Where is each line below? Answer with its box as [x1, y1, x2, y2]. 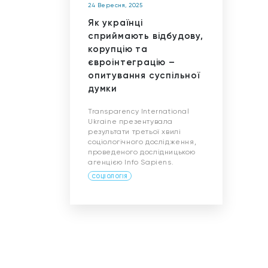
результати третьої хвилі [88, 129, 181, 136]
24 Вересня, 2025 [88, 2, 142, 9]
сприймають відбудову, [88, 32, 203, 41]
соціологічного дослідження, [88, 139, 197, 147]
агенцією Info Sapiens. [88, 159, 174, 167]
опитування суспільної [88, 71, 200, 81]
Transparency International [88, 108, 190, 116]
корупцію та [88, 45, 148, 54]
